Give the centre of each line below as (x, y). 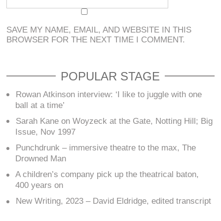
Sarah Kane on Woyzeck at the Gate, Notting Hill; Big (114, 121)
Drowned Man (41, 159)
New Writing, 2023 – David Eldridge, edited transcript (114, 201)
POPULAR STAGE (110, 76)
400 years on (39, 185)
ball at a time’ (40, 105)
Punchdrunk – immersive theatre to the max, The (106, 148)
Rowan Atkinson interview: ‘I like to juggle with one (109, 94)
